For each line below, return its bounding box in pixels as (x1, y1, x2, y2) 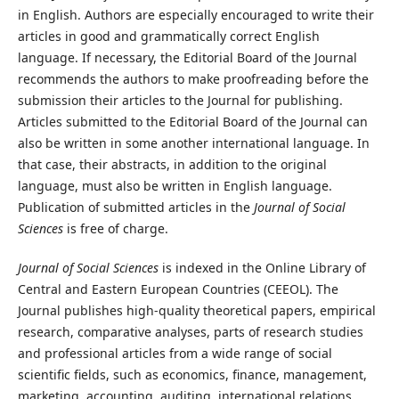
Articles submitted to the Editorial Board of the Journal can (17, 112, 368, 130)
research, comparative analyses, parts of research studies (17, 322, 363, 340)
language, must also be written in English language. (17, 176, 332, 194)
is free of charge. (62, 219, 168, 237)
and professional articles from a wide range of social (17, 344, 332, 362)
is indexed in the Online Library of (158, 258, 366, 276)
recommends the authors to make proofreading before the (17, 69, 369, 87)
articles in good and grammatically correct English (17, 27, 320, 45)
